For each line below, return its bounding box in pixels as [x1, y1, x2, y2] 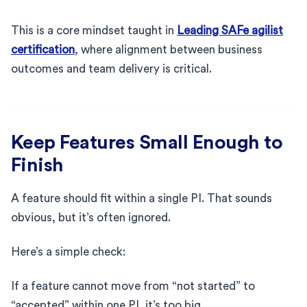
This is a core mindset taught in [11, 24, 177, 36]
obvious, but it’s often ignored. [11, 211, 171, 223]
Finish [11, 155, 64, 175]
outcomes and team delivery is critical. [11, 62, 212, 75]
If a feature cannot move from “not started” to [11, 280, 255, 292]
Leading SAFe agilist [177, 24, 283, 36]
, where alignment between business [75, 43, 262, 56]
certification [11, 43, 75, 56]
